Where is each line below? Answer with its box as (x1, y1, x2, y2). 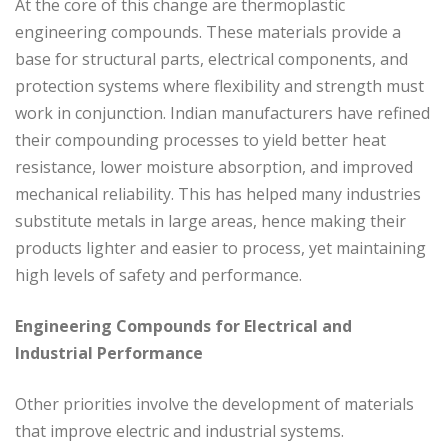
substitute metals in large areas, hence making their (15, 209, 406, 232)
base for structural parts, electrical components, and (15, 47, 408, 70)
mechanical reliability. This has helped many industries (15, 182, 421, 205)
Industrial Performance (15, 341, 203, 364)
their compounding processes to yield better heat (15, 128, 386, 151)
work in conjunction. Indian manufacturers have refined (15, 101, 430, 124)
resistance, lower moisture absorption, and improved (15, 155, 413, 178)
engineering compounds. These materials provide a (15, 20, 401, 43)
